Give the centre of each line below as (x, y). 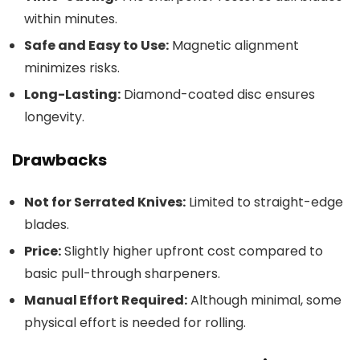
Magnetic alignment (234, 45)
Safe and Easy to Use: (96, 45)
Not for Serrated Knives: (105, 202)
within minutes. (71, 18)
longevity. (54, 117)
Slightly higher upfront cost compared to (192, 251)
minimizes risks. (72, 67)
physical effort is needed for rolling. (135, 322)
